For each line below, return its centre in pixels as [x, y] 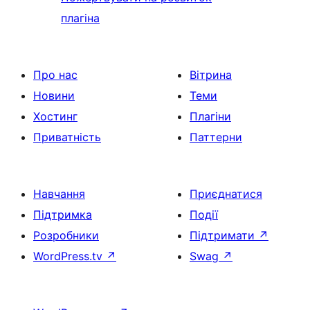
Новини [54, 96]
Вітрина [211, 75]
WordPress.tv [70, 256]
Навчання [59, 194]
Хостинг [55, 117]
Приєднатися [226, 194]
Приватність [67, 137]
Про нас [55, 75]
